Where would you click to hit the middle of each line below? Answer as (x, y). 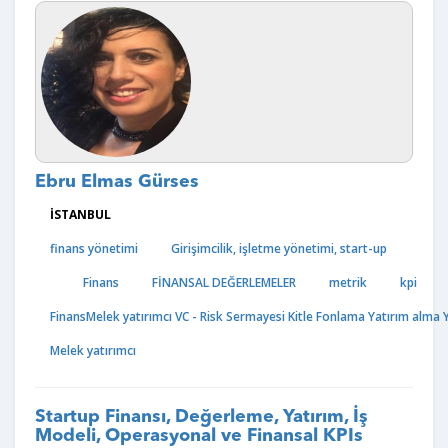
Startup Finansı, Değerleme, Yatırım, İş (201, 417)
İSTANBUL (80, 214)
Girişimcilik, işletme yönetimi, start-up (279, 248)
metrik (348, 282)
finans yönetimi (94, 248)
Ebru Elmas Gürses (117, 182)
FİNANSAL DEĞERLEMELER (224, 282)
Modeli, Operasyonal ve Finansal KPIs (199, 436)
